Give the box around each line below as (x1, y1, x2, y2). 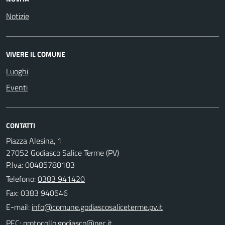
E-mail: (6, 200, 30, 213)
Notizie (6, 10, 29, 22)
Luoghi (6, 65, 28, 77)
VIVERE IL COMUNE (6, 48, 65, 59)
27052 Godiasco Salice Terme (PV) (6, 146, 119, 159)
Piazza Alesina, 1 (6, 134, 62, 147)
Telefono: (6, 172, 38, 185)
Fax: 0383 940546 (6, 186, 68, 199)
